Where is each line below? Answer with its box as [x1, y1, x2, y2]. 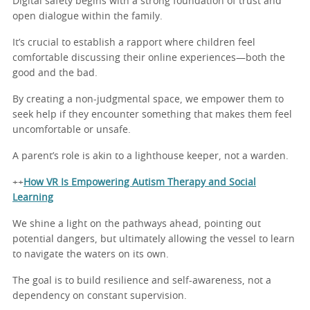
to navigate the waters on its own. [12, 249, 169, 259]
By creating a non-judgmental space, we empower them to [12, 94, 284, 104]
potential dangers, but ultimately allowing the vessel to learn [12, 234, 295, 244]
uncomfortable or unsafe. [12, 125, 131, 135]
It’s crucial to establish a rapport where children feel [12, 37, 255, 48]
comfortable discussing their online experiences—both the [12, 53, 285, 63]
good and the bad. [12, 68, 98, 78]
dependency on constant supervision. [12, 291, 187, 301]
